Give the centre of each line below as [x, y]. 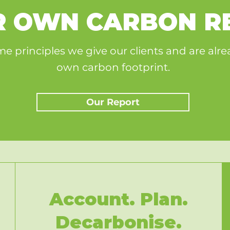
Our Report [113, 102]
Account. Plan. [118, 199]
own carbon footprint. [113, 67]
